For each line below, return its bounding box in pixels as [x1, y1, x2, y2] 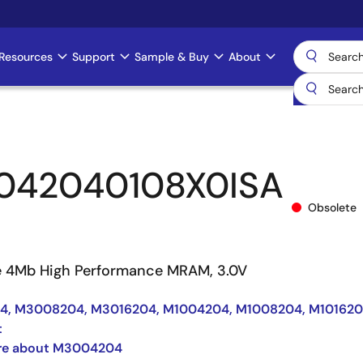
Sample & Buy [135, 49, 209, 64]
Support [72, 49, 115, 64]
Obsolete [308, 199, 357, 215]
